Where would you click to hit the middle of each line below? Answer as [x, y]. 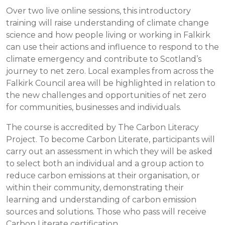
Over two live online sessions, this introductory [98, 11]
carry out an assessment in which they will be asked [109, 151]
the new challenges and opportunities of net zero [106, 95]
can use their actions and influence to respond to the [113, 47]
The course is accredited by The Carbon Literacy [102, 127]
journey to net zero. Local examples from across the [110, 71]
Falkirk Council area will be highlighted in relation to [111, 83]
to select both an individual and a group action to [105, 163]
